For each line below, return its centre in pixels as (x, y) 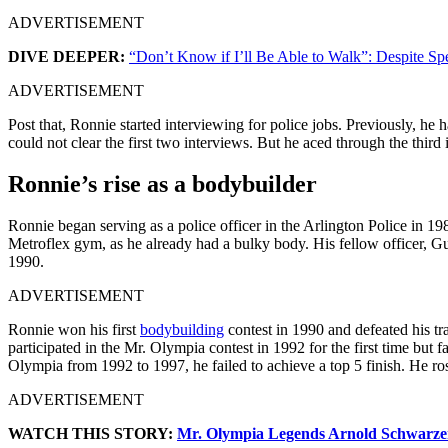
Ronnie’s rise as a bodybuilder (162, 184)
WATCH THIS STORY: (92, 434)
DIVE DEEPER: (66, 56)
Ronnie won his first (74, 330)
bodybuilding (182, 330)
